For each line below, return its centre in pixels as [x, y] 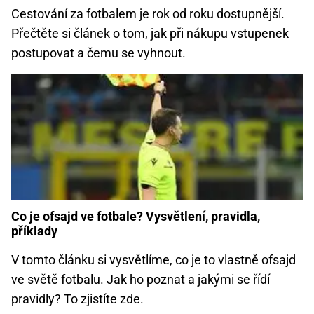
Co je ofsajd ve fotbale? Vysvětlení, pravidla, [136, 217]
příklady [34, 231]
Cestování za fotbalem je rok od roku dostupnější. [148, 14]
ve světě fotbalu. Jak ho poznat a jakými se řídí [141, 280]
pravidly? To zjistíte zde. [77, 299]
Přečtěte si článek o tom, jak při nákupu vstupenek [150, 34]
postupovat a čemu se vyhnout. [98, 53]
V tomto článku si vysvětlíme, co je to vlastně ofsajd [153, 260]
